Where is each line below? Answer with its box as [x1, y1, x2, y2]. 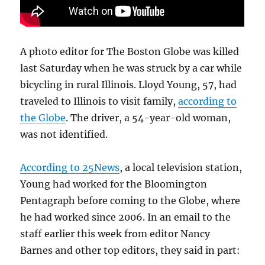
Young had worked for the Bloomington [20, 178, 208, 190]
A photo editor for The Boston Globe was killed [20, 46, 240, 58]
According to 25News [20, 161, 120, 174]
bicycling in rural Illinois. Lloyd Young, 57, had [20, 79, 237, 91]
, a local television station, [119, 161, 243, 174]
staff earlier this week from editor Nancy [20, 228, 211, 240]
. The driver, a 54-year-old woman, [66, 112, 231, 124]
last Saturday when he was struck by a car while [20, 62, 243, 75]
